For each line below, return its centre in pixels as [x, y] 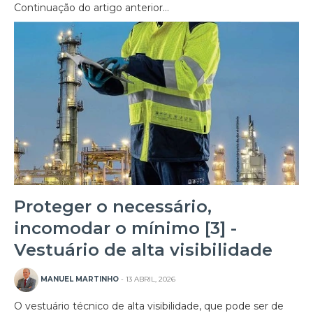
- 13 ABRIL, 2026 [147, 279]
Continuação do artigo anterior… [92, 8]
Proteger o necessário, [113, 206]
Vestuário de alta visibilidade [143, 249]
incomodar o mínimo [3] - [125, 228]
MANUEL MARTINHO [80, 279]
